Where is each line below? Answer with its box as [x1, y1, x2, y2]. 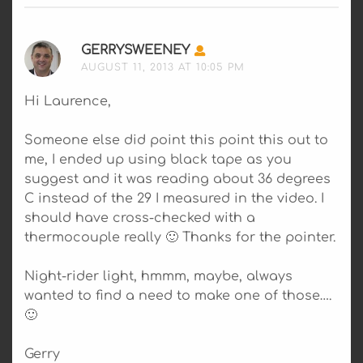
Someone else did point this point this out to [24, 132, 328, 147]
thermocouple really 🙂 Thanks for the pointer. [24, 229, 335, 245]
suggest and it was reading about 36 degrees [24, 171, 331, 186]
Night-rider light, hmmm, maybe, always [24, 268, 293, 284]
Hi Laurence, [24, 93, 111, 109]
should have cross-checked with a [24, 210, 255, 225]
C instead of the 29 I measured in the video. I [24, 190, 324, 206]
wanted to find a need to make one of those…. [24, 288, 331, 303]
